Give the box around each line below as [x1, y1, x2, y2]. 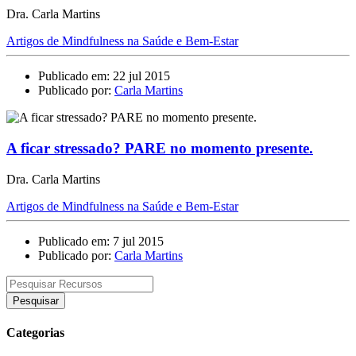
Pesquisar [13, 294, 59, 307]
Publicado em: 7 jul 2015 [38, 234, 164, 248]
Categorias [6, 325, 64, 339]
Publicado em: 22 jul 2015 [38, 69, 170, 83]
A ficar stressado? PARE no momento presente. [6, 139, 313, 157]
